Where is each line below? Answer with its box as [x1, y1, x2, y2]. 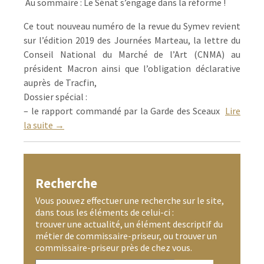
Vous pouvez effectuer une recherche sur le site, [35, 194, 224, 206]
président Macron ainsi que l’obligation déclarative [24, 62, 240, 74]
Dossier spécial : [24, 90, 87, 103]
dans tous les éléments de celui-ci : [35, 206, 174, 218]
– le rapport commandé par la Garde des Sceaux [24, 104, 225, 117]
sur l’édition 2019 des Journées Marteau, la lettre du [24, 34, 240, 46]
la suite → [24, 118, 64, 131]
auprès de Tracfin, [24, 76, 97, 88]
